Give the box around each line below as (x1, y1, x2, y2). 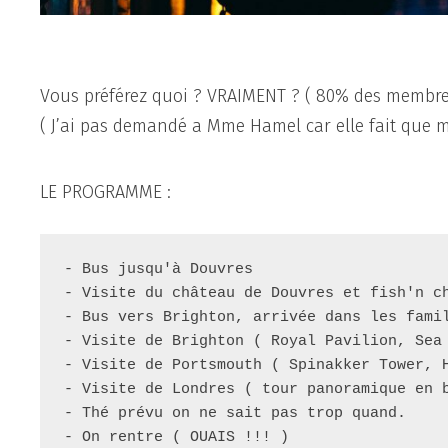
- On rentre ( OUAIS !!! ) (64, 428, 290, 446)
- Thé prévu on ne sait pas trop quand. (64, 404, 407, 422)
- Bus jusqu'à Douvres (64, 260, 254, 278)
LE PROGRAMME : (40, 180, 172, 203)
